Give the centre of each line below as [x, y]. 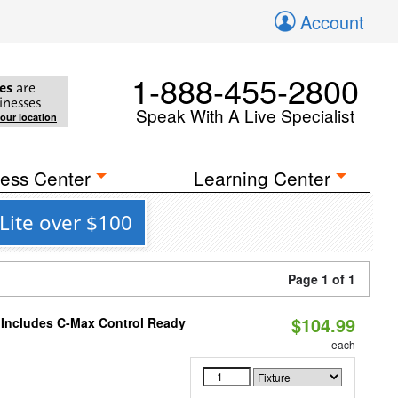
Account [332, 22]
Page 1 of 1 [322, 279]
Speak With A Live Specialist [245, 115]
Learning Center [263, 178]
